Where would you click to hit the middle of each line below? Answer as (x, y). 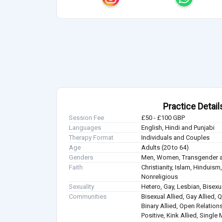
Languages (85, 128)
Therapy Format (91, 138)
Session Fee (86, 118)
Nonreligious (160, 177)
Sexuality (82, 187)
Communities (88, 197)
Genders (81, 158)
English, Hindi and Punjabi (178, 128)
